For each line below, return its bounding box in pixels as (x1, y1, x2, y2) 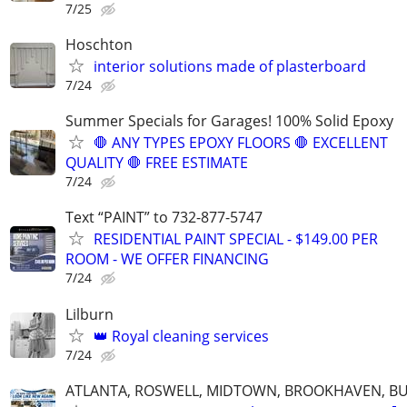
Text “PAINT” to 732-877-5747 (65, 207, 263, 228)
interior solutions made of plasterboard (94, 55, 366, 76)
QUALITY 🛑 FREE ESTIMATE (65, 153, 248, 174)
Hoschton (65, 34, 133, 55)
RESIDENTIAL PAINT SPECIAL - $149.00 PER (94, 229, 378, 250)
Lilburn (65, 303, 114, 324)
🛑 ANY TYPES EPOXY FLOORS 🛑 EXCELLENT (94, 133, 388, 154)
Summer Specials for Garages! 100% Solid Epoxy (65, 111, 393, 132)
